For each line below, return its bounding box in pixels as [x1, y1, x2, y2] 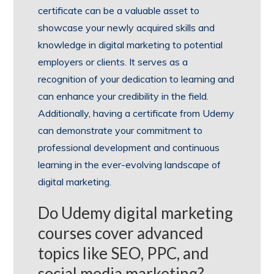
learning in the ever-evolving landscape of [38, 158, 221, 171]
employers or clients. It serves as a [38, 55, 188, 68]
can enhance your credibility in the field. [38, 89, 209, 102]
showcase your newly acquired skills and [38, 21, 215, 34]
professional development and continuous [38, 141, 220, 154]
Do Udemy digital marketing [38, 202, 234, 223]
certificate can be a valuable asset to [38, 4, 200, 17]
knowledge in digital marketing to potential [38, 38, 223, 51]
